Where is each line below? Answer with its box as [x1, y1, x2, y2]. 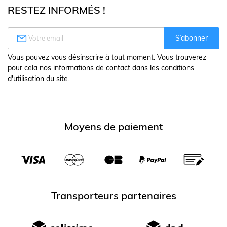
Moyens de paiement [64, 120, 163, 133]
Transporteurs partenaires [51, 189, 176, 202]
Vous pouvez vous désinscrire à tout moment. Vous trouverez [8, 53, 206, 62]
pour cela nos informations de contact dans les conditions [8, 63, 194, 73]
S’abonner [175, 33, 208, 43]
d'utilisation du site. [8, 74, 69, 84]
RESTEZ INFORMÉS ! [8, 4, 105, 17]
